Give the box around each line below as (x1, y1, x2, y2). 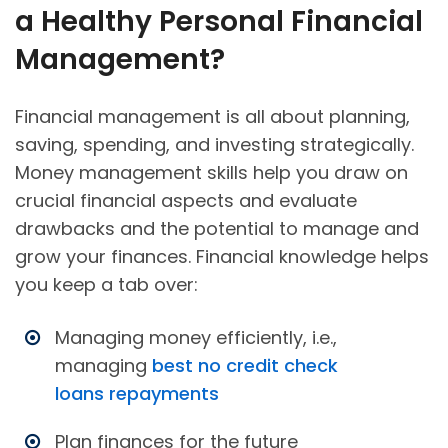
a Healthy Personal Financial (15, 2, 423, 42)
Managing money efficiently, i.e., (55, 325, 337, 351)
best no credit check (152, 353, 338, 379)
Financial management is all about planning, (15, 104, 410, 130)
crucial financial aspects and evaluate (15, 188, 357, 214)
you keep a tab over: (15, 272, 198, 298)
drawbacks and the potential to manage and (15, 216, 419, 242)
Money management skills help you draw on (15, 160, 408, 186)
